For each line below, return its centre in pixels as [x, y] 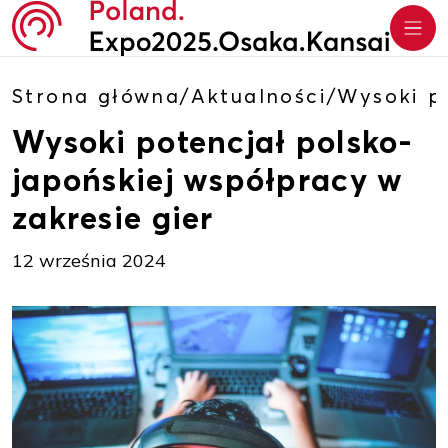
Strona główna [96, 95]
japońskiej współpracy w [208, 180]
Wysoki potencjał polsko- [213, 142]
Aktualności [259, 95]
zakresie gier [113, 218]
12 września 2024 [89, 261]
